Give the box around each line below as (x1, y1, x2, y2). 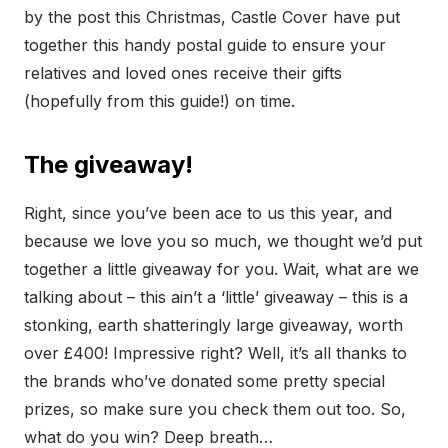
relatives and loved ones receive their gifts (24, 62, 342, 83)
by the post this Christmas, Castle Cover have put (24, 6, 400, 27)
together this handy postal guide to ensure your (24, 34, 386, 55)
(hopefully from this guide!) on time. (24, 90, 295, 111)
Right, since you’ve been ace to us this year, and (24, 202, 392, 223)
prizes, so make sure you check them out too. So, (24, 398, 406, 419)
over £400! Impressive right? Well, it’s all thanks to (24, 342, 407, 363)
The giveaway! (24, 149, 193, 179)
